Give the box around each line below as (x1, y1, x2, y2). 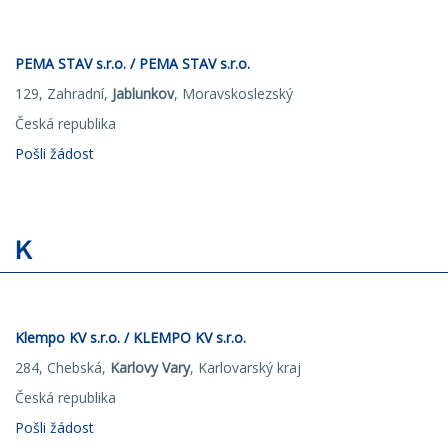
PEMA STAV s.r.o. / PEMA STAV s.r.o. (15, 54, 250, 73)
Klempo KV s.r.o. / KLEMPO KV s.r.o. (15, 328, 246, 347)
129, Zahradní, (15, 84, 112, 103)
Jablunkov (112, 84, 174, 103)
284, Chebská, (15, 358, 110, 377)
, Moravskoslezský (174, 84, 293, 103)
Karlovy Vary (110, 358, 190, 377)
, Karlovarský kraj (190, 358, 301, 377)
